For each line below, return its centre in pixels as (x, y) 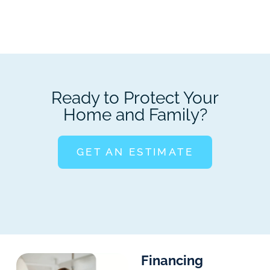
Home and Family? (135, 115)
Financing (172, 261)
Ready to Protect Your (135, 98)
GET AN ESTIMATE (135, 152)
